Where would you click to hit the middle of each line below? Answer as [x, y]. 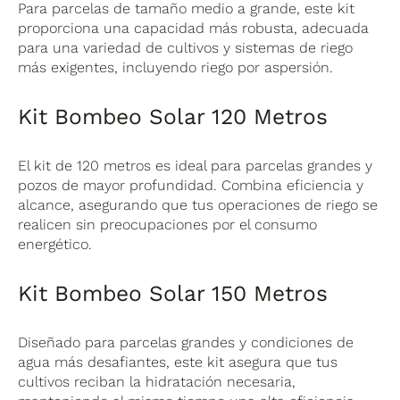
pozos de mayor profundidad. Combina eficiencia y [191, 185]
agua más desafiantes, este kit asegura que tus [178, 362]
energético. [55, 244]
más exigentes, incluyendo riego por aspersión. [176, 67]
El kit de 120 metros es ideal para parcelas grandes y [196, 165]
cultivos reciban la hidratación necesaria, [157, 381]
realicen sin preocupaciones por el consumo [168, 224]
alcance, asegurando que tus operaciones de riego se [198, 204]
